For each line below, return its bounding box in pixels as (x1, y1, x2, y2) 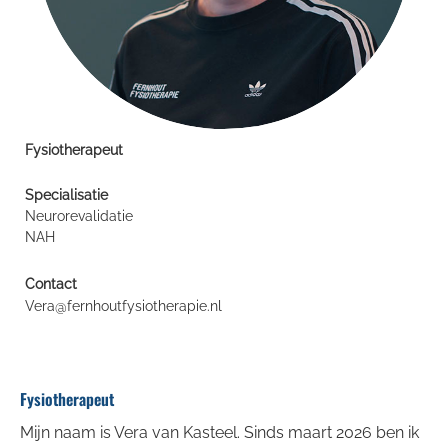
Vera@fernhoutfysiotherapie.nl (25, 297, 222, 314)
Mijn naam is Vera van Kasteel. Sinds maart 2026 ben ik (20, 423, 419, 443)
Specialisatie (25, 186, 108, 203)
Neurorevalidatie (25, 207, 133, 224)
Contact (25, 274, 77, 292)
